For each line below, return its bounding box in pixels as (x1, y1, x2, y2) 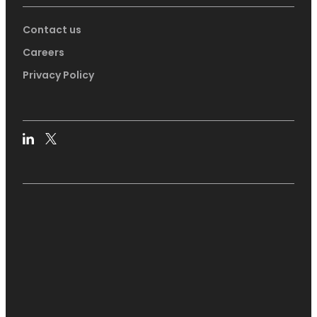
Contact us (23, 22, 81, 37)
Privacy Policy (23, 67, 94, 82)
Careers (23, 45, 64, 59)
